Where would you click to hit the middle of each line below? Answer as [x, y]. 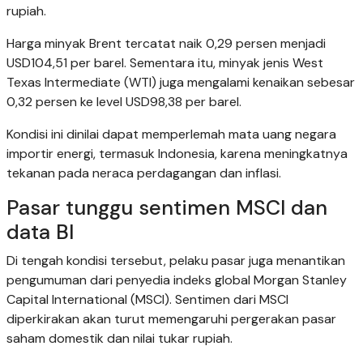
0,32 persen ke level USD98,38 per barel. [124, 102]
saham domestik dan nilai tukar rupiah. [120, 339]
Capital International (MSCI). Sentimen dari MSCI [147, 300]
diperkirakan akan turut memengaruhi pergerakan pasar [171, 319]
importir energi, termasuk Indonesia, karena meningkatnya [177, 154]
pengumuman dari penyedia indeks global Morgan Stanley [177, 280]
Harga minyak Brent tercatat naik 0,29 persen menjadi [166, 44]
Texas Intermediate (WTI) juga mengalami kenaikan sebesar [181, 83]
